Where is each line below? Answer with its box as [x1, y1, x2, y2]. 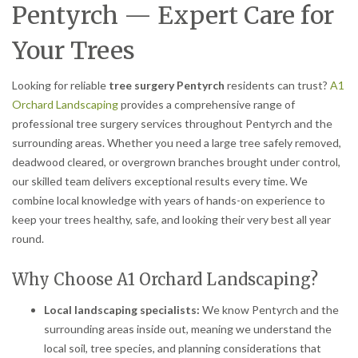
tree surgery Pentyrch [109, 78, 225, 92]
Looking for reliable [12, 78, 109, 92]
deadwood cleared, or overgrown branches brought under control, [12, 155, 340, 169]
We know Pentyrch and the [200, 302, 339, 316]
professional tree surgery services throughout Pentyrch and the [12, 117, 332, 130]
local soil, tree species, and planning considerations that [44, 340, 321, 355]
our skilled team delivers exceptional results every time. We [12, 174, 308, 188]
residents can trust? [225, 78, 330, 92]
